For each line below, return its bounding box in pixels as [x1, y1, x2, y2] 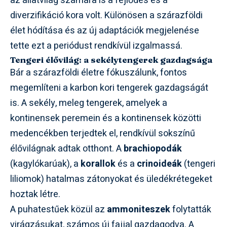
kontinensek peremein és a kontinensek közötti [10, 111, 201, 125]
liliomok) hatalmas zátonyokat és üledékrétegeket [10, 172, 212, 186]
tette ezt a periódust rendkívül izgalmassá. [10, 39, 182, 53]
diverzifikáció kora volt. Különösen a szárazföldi [10, 8, 203, 22]
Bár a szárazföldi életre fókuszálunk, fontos [10, 65, 187, 80]
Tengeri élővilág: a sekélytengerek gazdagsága [10, 54, 212, 65]
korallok [81, 157, 116, 171]
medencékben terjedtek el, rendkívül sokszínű [10, 126, 195, 140]
